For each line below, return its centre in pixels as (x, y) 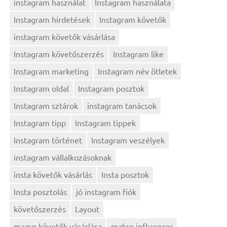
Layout (87, 209)
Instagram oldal (42, 88)
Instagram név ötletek (138, 71)
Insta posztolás (41, 191)
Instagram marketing (51, 71)
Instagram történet (48, 140)
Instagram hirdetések (52, 20)
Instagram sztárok (46, 106)
